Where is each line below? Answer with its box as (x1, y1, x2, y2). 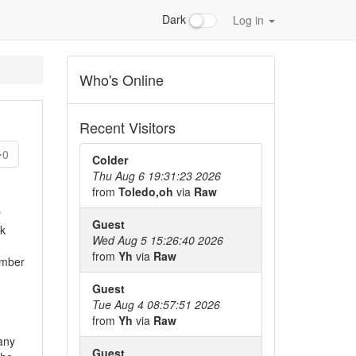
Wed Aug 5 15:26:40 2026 (91, 232, 223, 248)
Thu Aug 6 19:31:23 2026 (91, 168, 221, 184)
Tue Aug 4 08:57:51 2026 (91, 296, 220, 312)
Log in (233, 12, 267, 28)
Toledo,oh (118, 184, 176, 199)
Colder (91, 152, 128, 168)
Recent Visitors (79, 117, 176, 137)
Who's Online (79, 69, 164, 90)
